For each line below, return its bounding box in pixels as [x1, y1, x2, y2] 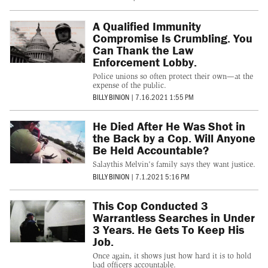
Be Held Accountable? [92, 142, 209, 158]
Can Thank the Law [92, 42, 193, 58]
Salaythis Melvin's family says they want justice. [92, 160, 255, 169]
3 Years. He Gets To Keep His [92, 221, 244, 237]
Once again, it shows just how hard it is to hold [92, 251, 251, 260]
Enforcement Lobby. [92, 54, 197, 70]
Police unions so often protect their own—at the [92, 72, 253, 81]
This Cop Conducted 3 [92, 197, 208, 213]
